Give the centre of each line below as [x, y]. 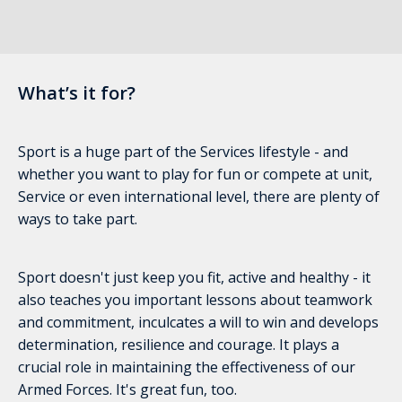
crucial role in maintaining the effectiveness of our [187, 367]
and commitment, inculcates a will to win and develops [198, 322]
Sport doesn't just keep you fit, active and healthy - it [194, 277]
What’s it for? [77, 93]
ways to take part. [78, 219]
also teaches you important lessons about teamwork [195, 300]
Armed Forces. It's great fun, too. [127, 389]
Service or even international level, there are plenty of [199, 197]
